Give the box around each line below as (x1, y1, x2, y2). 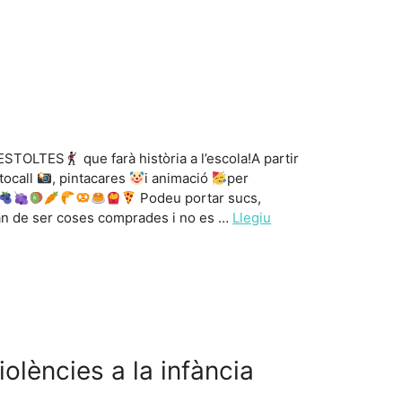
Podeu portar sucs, (135, 189, 261, 207)
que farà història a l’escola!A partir (80, 150, 300, 168)
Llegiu (232, 209, 272, 227)
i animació (144, 170, 213, 188)
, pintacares (52, 170, 130, 188)
